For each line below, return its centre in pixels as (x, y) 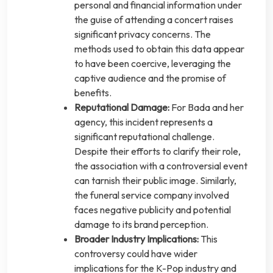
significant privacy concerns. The (143, 34)
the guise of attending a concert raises (154, 20)
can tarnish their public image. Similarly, (155, 181)
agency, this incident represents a (144, 122)
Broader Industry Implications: (136, 239)
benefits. (93, 93)
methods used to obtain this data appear (159, 49)
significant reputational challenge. (144, 137)
